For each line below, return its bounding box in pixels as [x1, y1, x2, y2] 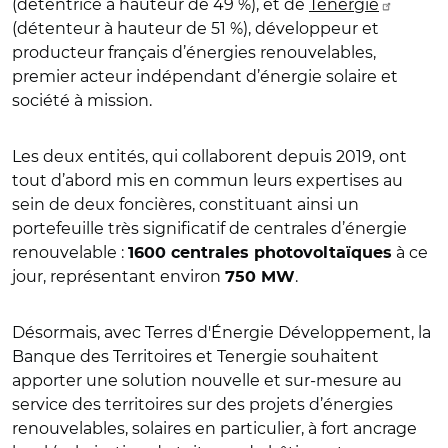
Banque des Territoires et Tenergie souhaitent [12, 346, 379, 366]
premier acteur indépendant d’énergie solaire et [12, 66, 398, 86]
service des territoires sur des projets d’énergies [12, 394, 393, 414]
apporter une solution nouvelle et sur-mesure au [12, 370, 402, 390]
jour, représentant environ [12, 266, 225, 286]
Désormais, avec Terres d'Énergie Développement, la [12, 322, 431, 342]
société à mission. [12, 90, 160, 110]
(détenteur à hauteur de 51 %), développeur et [12, 18, 379, 38]
